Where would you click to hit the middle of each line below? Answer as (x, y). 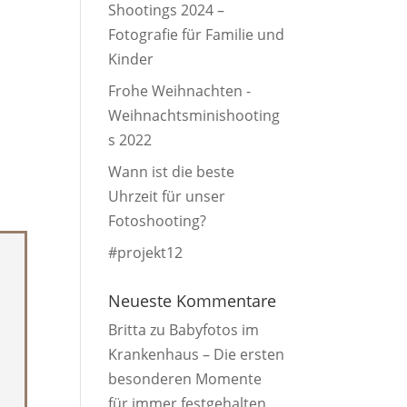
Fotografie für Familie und (197, 35)
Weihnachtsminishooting (194, 115)
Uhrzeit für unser (167, 196)
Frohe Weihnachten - (180, 91)
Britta (128, 330)
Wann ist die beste (172, 172)
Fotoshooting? (158, 221)
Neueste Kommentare (193, 301)
